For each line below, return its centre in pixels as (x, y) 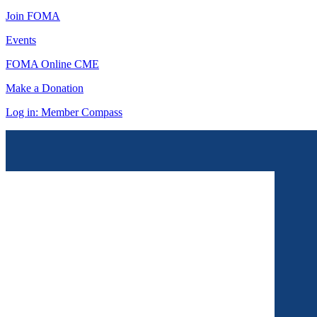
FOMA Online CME (52, 64)
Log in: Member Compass (64, 113)
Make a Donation (45, 88)
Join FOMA (33, 16)
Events (21, 40)
